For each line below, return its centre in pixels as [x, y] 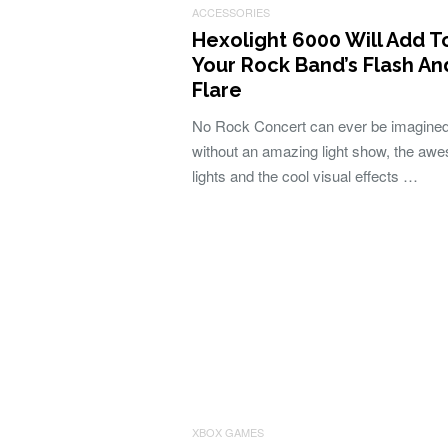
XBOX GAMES [228, 432]
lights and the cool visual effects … [305, 175]
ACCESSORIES [231, 12]
